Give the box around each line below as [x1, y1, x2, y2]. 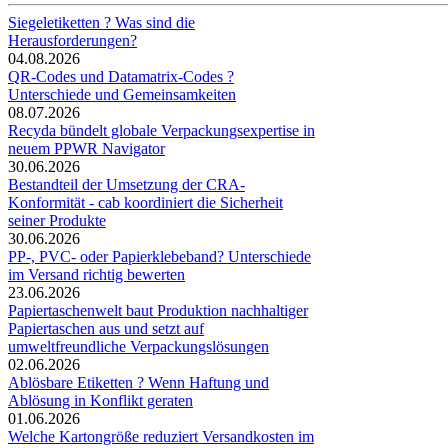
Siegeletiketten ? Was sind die [8, 13, 195, 31]
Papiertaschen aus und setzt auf [8, 319, 204, 337]
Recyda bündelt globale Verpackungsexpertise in [8, 121, 315, 139]
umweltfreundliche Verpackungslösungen [8, 337, 269, 355]
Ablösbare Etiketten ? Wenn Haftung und [8, 373, 269, 391]
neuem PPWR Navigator [8, 139, 165, 157]
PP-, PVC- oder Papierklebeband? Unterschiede [8, 247, 311, 265]
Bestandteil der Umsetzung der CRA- [8, 175, 245, 193]
